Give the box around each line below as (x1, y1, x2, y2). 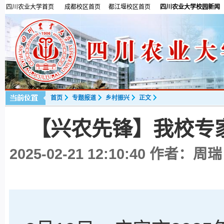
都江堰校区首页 (108, 3, 150, 10)
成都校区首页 (64, 3, 100, 10)
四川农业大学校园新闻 (160, 3, 220, 10)
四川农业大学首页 (6, 3, 54, 10)
